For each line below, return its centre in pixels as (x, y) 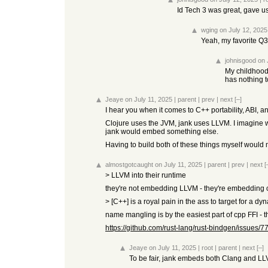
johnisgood (240, 60)
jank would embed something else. (162, 132)
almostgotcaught (129, 165)
